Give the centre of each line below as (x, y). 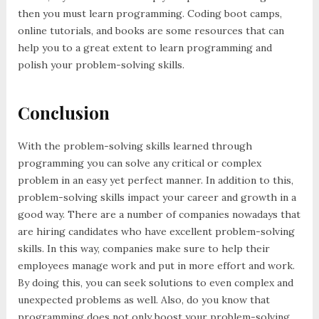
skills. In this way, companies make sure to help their (143, 249)
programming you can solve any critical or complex (139, 163)
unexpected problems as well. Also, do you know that (143, 300)
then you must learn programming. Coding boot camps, (150, 13)
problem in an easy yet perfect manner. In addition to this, (155, 181)
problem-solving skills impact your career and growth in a (157, 198)
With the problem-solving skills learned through (135, 146)
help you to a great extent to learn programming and (145, 47)
